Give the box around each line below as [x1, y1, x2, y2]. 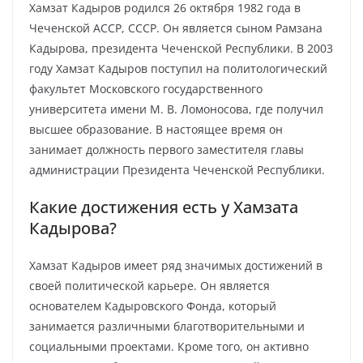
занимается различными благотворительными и [29, 318, 305, 334]
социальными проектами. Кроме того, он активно [29, 339, 309, 354]
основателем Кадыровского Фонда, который [29, 298, 276, 314]
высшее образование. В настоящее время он [29, 122, 283, 137]
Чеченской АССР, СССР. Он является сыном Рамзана [29, 20, 322, 36]
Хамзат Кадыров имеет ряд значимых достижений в [29, 258, 322, 273]
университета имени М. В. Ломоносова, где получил [29, 101, 323, 117]
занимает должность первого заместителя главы [29, 142, 304, 157]
